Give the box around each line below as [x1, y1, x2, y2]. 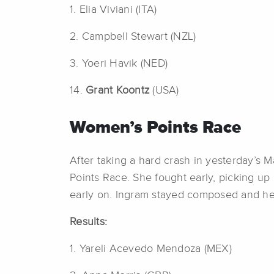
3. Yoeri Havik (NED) [70, 57, 168, 69]
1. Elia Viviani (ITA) [70, 4, 157, 15]
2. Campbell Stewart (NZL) [70, 31, 196, 42]
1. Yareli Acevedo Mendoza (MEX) [70, 243, 232, 254]
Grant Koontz [82, 84, 149, 96]
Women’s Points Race [70, 119, 241, 136]
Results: [70, 216, 107, 228]
